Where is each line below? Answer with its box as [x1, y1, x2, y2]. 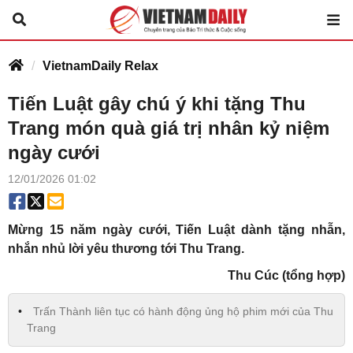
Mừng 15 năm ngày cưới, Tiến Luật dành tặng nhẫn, [8, 223, 345, 236]
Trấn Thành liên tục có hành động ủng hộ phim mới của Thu [33, 305, 333, 318]
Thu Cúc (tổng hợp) [228, 269, 345, 282]
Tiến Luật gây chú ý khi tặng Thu [8, 93, 306, 114]
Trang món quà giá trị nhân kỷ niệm [8, 117, 329, 139]
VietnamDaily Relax [43, 59, 158, 72]
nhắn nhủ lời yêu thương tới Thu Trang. [8, 242, 244, 255]
